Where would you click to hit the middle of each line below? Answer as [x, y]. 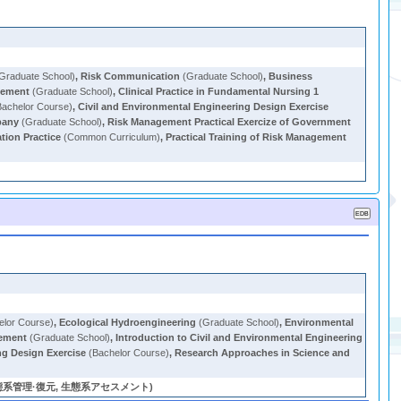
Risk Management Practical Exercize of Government [230, 122]
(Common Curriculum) [111, 137]
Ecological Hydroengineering [128, 322]
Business [291, 76]
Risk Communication [131, 76]
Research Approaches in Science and [263, 353]
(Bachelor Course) [128, 353]
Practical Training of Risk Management [256, 137]
